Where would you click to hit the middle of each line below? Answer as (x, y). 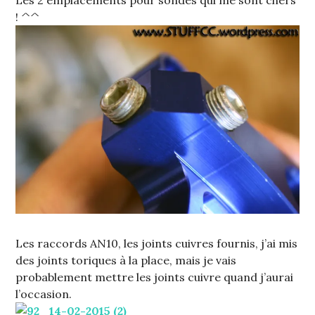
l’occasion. (44, 294)
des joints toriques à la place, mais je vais (126, 261)
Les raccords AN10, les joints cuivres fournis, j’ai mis (157, 244)
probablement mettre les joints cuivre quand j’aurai (155, 277)
